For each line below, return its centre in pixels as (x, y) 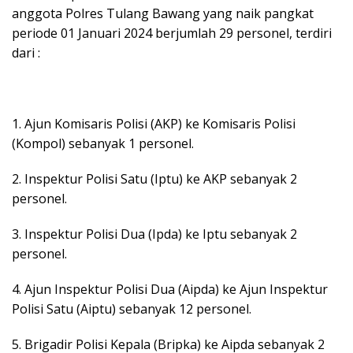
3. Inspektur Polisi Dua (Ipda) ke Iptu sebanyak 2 (154, 234)
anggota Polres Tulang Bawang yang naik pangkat (163, 14)
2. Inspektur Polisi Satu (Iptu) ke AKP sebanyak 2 (154, 179)
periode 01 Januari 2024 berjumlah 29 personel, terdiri (172, 33)
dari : (26, 53)
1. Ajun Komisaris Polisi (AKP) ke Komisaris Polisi (154, 124)
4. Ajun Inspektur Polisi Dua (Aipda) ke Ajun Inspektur (170, 290)
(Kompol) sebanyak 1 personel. (103, 144)
